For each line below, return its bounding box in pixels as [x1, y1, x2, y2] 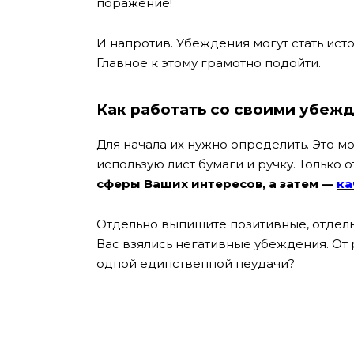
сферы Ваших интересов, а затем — [96, 176, 337, 192]
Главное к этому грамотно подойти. [96, 55, 321, 70]
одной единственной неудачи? [96, 255, 295, 271]
